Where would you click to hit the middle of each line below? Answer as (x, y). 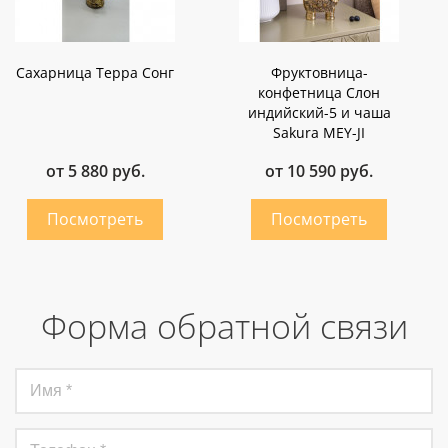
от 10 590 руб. (319, 171)
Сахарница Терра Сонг (95, 73)
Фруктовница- (319, 73)
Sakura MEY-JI (319, 133)
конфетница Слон (319, 93)
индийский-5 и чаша (319, 113)
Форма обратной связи (224, 326)
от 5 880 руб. (95, 171)
